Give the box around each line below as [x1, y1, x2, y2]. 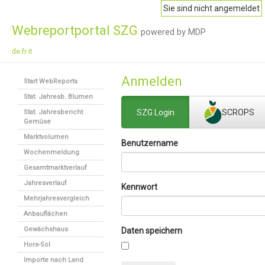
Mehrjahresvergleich [24, 195, 89, 202]
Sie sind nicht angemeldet [163, 4, 260, 13]
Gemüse [24, 118, 51, 125]
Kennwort [121, 182, 157, 192]
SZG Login [136, 107, 174, 117]
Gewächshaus [24, 225, 68, 233]
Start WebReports [24, 77, 77, 85]
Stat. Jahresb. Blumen [24, 93, 93, 101]
